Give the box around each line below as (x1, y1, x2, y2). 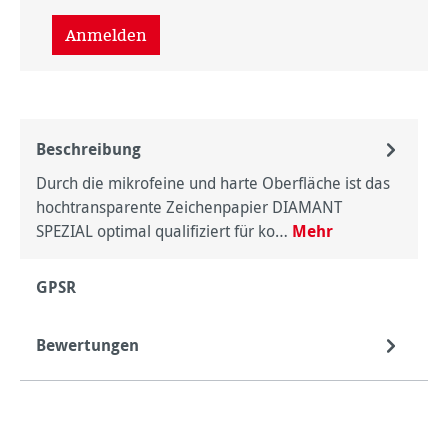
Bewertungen (36, 334, 139, 356)
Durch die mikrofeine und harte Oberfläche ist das (36, 172, 390, 194)
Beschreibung (36, 138, 141, 160)
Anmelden (65, 24, 147, 46)
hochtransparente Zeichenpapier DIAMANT (36, 196, 342, 218)
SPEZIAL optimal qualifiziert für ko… (36, 220, 292, 242)
